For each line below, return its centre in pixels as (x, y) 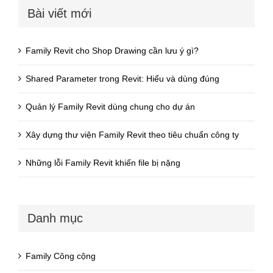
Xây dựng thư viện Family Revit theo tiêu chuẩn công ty (132, 135)
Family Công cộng (61, 256)
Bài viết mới (59, 13)
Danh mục (55, 218)
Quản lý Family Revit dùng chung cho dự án (110, 107)
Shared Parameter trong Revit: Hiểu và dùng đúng (122, 79)
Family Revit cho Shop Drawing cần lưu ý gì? (112, 51)
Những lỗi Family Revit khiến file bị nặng (103, 163)
